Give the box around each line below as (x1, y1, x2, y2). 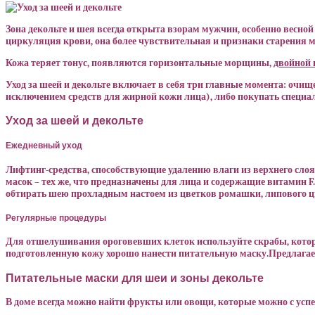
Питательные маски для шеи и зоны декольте (6, 271, 264, 284)
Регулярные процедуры (6, 213, 106, 223)
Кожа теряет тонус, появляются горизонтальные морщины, (6, 56, 274, 69)
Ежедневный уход (6, 141, 82, 150)
